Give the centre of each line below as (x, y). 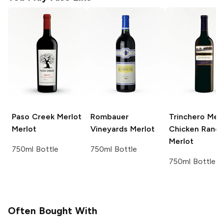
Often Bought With (53, 210)
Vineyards (109, 129)
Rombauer (110, 116)
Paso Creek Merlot (47, 116)
